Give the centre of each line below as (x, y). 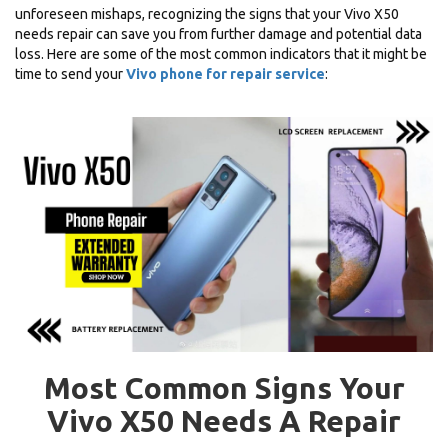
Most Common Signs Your (224, 387)
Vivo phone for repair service (225, 73)
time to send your (70, 73)
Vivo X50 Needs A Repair (224, 420)
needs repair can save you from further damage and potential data (218, 33)
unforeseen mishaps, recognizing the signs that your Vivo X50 (207, 13)
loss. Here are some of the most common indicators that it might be (221, 53)
